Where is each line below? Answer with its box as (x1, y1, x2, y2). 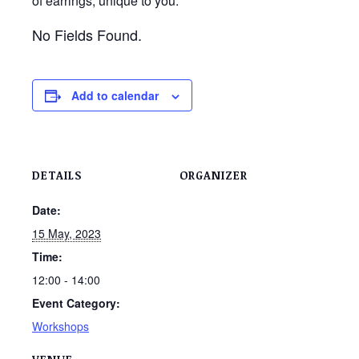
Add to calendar (71, 87, 159, 103)
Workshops (32, 318, 89, 334)
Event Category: (32, 295, 120, 311)
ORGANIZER (179, 167, 248, 183)
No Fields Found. (32, 24, 142, 45)
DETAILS (32, 167, 82, 183)
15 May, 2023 (32, 225, 101, 241)
